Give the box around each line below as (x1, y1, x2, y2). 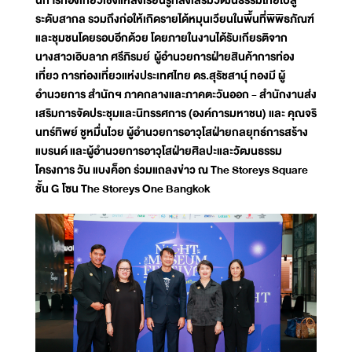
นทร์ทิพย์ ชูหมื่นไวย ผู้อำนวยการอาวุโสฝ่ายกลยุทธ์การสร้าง (35, 123, 308, 142)
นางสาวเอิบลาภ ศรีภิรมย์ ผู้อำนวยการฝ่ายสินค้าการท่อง (35, 47, 295, 67)
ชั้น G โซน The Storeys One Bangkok (35, 179, 210, 199)
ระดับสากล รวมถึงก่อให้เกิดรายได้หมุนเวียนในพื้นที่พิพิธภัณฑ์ (35, 9, 314, 29)
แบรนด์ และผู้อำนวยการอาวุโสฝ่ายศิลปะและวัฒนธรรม (35, 141, 282, 161)
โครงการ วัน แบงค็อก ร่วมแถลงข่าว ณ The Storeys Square (35, 160, 308, 180)
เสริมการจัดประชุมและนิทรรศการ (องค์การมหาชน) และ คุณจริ (35, 104, 317, 123)
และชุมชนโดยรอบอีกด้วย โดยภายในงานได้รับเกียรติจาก (35, 28, 288, 48)
